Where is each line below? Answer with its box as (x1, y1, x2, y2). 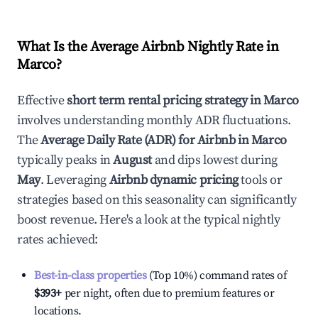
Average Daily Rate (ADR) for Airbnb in (40, 132, 251, 148)
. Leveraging (40, 172, 107, 188)
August (113, 152, 153, 168)
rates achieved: (17, 231, 98, 248)
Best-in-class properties (34, 268, 147, 283)
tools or (238, 172, 283, 188)
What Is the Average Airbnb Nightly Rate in (17, 38, 279, 56)
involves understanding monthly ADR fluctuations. (17, 112, 291, 128)
